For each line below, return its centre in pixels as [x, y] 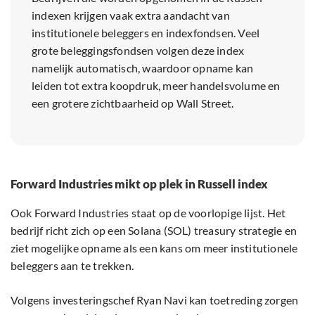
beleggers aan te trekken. [73, 266]
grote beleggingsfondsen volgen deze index [138, 51]
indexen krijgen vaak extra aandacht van [131, 15]
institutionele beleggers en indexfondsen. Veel [146, 33]
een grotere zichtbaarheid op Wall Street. [133, 103]
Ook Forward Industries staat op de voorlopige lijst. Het [148, 213]
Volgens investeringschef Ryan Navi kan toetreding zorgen [155, 300]
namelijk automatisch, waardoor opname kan [143, 68]
